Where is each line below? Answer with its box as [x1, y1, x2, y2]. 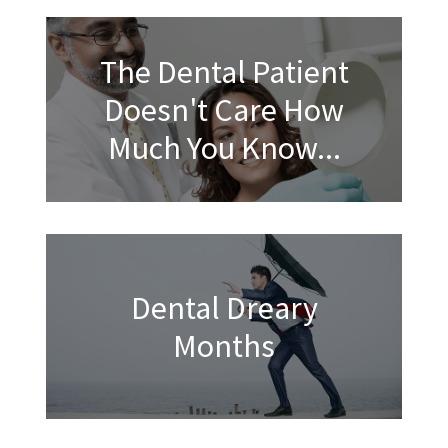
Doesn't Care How [104, 89, 344, 130]
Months [173, 325, 275, 366]
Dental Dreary [130, 287, 318, 328]
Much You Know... [107, 127, 341, 168]
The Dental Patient [99, 51, 349, 92]
